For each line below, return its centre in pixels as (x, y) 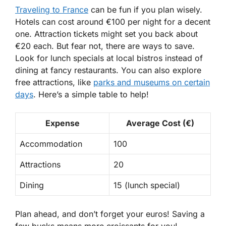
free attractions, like (54, 82)
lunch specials (77, 58)
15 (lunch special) (147, 185)
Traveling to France (52, 10)
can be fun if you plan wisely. (145, 10)
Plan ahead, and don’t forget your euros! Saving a (110, 214)
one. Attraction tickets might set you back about (106, 34)
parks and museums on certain (152, 82)
